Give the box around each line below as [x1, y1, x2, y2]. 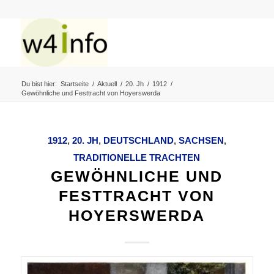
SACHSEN [178, 135, 224, 146]
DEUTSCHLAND [103, 135, 174, 146]
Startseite [60, 80, 89, 87]
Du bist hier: [21, 80, 57, 87]
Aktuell [97, 80, 117, 87]
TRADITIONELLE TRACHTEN [73, 152, 201, 163]
